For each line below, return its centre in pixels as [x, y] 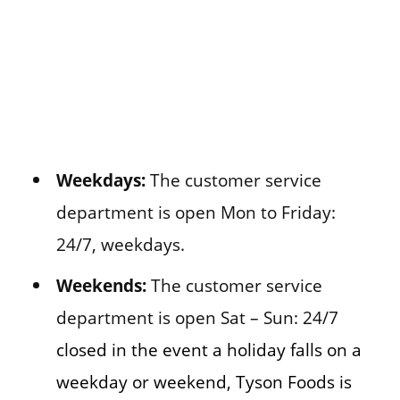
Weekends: [101, 285]
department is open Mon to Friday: [196, 212]
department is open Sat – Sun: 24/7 [197, 317]
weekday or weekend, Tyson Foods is [204, 381]
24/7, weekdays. [120, 244]
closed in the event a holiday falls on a [208, 349]
